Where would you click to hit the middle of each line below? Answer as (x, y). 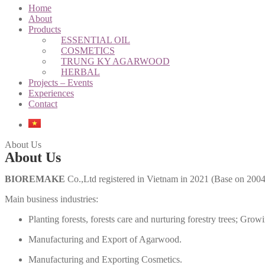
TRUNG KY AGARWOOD (115, 61)
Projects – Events (61, 83)
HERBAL (80, 72)
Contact (43, 104)
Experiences (51, 93)
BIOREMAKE (35, 179)
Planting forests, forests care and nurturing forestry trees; (133, 219)
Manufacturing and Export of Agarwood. (105, 239)
